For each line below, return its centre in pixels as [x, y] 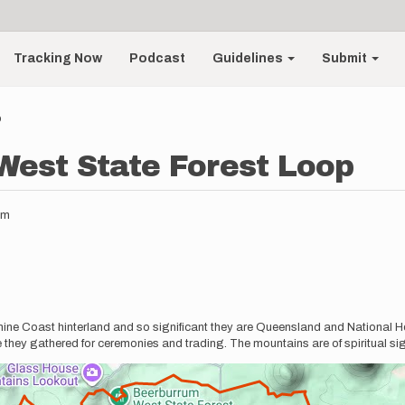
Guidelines [250, 58]
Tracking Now [58, 58]
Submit [346, 58]
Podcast [158, 58]
